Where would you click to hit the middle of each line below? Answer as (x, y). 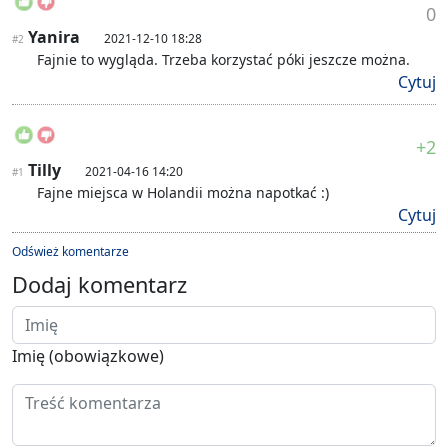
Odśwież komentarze (70, 252)
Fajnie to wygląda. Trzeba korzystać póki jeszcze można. (223, 60)
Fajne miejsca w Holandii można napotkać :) (183, 193)
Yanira (54, 37)
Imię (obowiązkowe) (88, 356)
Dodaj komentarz (99, 285)
